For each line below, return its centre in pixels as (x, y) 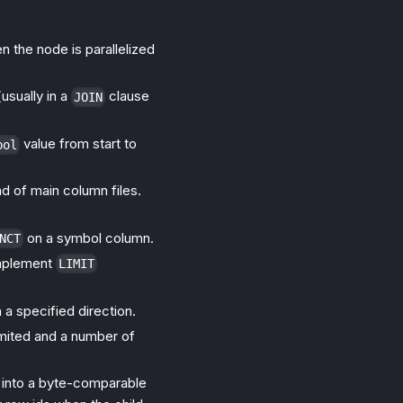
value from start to (78, 144)
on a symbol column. (89, 237)
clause (127, 96)
